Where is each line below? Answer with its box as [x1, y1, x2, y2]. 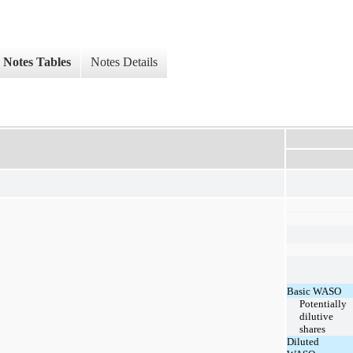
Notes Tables [3, 55, 71, 69]
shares [299, 322, 325, 335]
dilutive [299, 310, 333, 322]
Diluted [287, 335, 319, 347]
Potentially [299, 297, 347, 310]
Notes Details [91, 55, 158, 69]
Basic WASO [287, 284, 341, 297]
